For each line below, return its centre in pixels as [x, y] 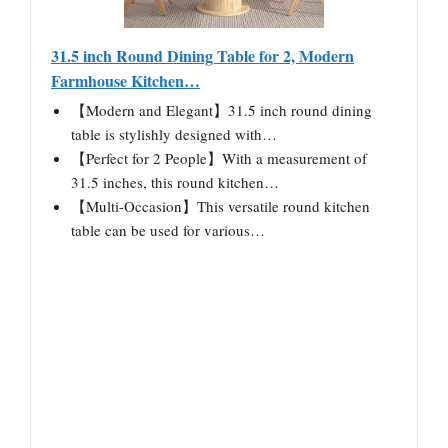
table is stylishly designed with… [174, 133]
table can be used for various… [168, 229]
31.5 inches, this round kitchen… [175, 181]
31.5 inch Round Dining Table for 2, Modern [202, 55]
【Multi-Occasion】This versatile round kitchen [220, 205]
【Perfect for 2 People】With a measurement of [219, 157]
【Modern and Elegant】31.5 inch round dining [221, 109]
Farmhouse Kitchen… [125, 80]
